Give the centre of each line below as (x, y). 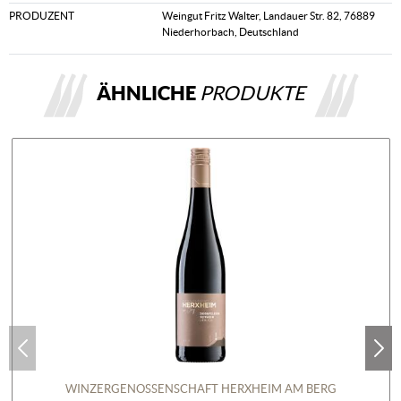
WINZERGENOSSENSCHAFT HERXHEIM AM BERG (200, 388)
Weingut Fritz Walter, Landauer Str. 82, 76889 (269, 16)
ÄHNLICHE (148, 92)
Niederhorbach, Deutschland (231, 32)
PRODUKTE (252, 93)
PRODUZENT (42, 16)
